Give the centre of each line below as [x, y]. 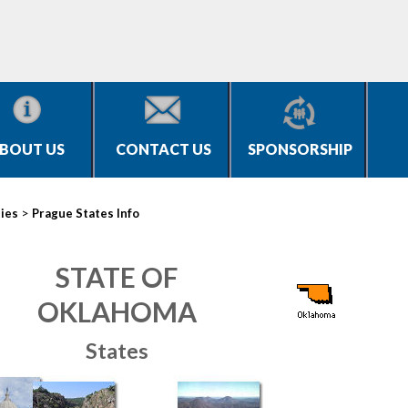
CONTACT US [163, 149]
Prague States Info [86, 213]
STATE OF [117, 277]
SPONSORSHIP [300, 149]
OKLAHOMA [117, 311]
